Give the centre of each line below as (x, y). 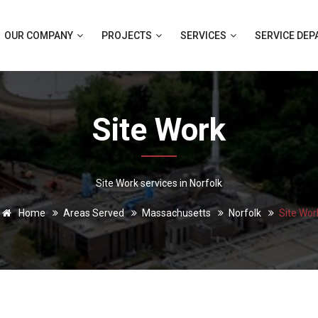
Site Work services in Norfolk (159, 183)
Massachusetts (176, 213)
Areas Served (93, 213)
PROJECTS (128, 35)
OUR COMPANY (40, 35)
